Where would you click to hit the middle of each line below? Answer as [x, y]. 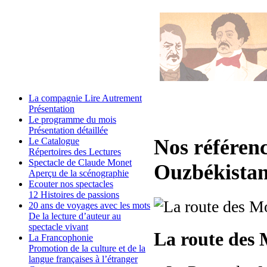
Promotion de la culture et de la [87, 249]
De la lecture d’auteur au [75, 216]
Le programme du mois [72, 120]
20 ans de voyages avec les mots [89, 206]
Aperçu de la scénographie [79, 173]
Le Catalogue [54, 141]
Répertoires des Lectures [75, 152]
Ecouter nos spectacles [71, 184]
